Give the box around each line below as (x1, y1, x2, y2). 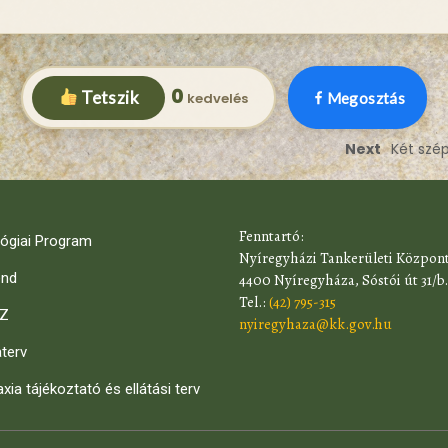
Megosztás (326, 88, 406, 107)
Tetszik (77, 86, 139, 108)
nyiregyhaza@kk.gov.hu (239, 314, 392, 334)
